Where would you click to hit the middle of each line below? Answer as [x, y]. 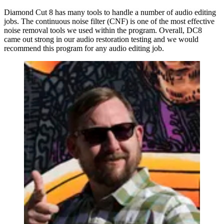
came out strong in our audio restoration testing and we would [101, 39]
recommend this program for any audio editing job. [84, 48]
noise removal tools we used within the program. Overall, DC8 [103, 30]
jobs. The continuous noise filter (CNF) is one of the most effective [109, 21]
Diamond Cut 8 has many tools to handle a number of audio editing [110, 12]
